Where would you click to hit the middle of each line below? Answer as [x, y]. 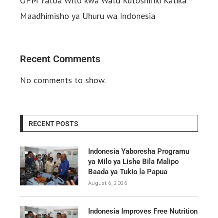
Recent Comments [60, 59]
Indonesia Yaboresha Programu [139, 151]
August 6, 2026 [108, 182]
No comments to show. [63, 80]
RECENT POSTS [54, 123]
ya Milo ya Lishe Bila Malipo [133, 161]
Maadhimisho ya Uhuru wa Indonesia [88, 16]
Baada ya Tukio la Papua [128, 172]
